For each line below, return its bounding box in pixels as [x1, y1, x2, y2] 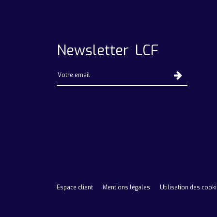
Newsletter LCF [57, 41, 158, 60]
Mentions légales [103, 184, 150, 191]
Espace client [57, 184, 93, 191]
